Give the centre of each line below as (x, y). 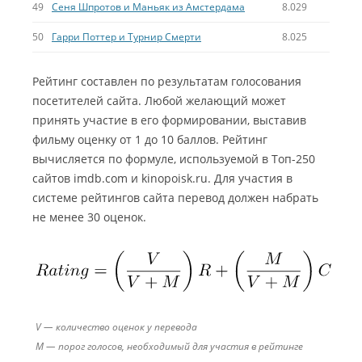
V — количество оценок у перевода (116, 327)
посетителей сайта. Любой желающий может (159, 101)
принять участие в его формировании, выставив (169, 120)
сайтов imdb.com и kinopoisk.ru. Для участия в (162, 178)
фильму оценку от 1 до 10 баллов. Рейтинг (150, 139)
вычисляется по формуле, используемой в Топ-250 (174, 159)
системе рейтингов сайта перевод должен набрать (175, 198)
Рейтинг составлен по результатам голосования (167, 81)
